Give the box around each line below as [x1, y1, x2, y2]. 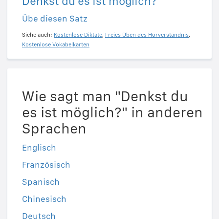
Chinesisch [22, 194, 66, 204]
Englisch [22, 142, 56, 153]
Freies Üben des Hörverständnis [105, 31, 189, 39]
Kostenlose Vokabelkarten [22, 41, 89, 48]
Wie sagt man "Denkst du [22, 87, 188, 105]
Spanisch [22, 176, 60, 187]
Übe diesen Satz [22, 13, 88, 24]
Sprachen [22, 119, 87, 137]
